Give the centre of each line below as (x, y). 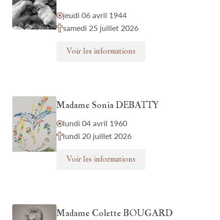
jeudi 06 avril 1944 (95, 15)
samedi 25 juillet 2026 (101, 28)
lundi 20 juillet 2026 (97, 136)
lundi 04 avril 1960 (95, 123)
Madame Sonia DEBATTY (108, 106)
